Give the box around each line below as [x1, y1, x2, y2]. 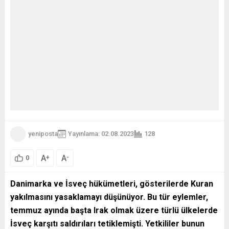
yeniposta [28, 130, 58, 138]
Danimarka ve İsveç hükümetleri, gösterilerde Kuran [10, 178, 213, 189]
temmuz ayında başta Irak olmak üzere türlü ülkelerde [10, 205, 218, 215]
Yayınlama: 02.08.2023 [68, 130, 134, 138]
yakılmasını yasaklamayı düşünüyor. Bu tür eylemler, [10, 192, 208, 202]
